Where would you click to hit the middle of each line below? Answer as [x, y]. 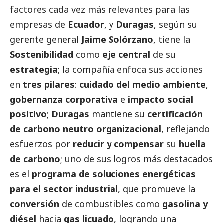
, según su [175, 24]
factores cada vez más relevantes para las [100, 9]
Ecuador [86, 24]
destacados [188, 159]
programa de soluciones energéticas [114, 173]
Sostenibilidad [42, 54]
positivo [28, 114]
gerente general [46, 39]
